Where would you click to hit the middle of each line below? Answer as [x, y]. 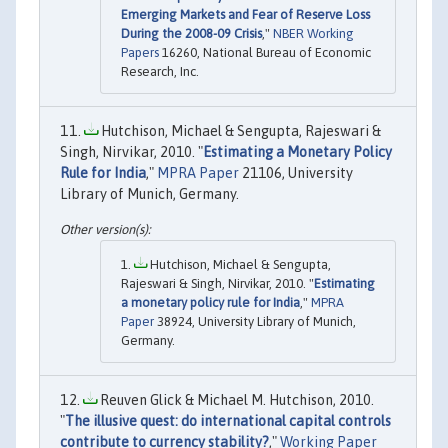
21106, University [296, 172]
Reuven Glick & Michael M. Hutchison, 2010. [235, 400]
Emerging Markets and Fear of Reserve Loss [245, 14]
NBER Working [313, 33]
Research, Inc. [160, 71]
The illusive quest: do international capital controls [228, 421]
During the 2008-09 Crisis [191, 33]
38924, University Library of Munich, [255, 322]
